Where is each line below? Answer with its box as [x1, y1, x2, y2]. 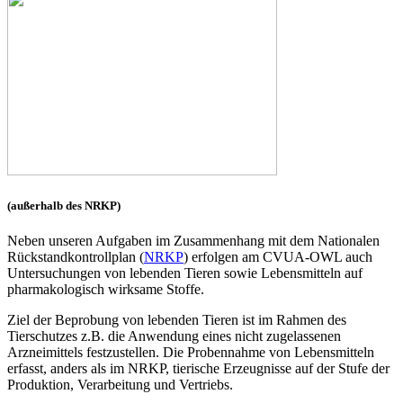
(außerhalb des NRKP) [7, 198, 121, 212]
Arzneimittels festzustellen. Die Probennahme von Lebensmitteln [7, 345, 374, 361]
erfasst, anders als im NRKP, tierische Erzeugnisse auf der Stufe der [7, 361, 390, 377]
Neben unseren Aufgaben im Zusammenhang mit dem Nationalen [7, 233, 380, 249]
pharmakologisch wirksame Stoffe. [7, 282, 204, 298]
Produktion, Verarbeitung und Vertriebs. [7, 377, 233, 393]
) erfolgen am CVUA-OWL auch [184, 249, 372, 265]
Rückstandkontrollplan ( [7, 249, 144, 265]
